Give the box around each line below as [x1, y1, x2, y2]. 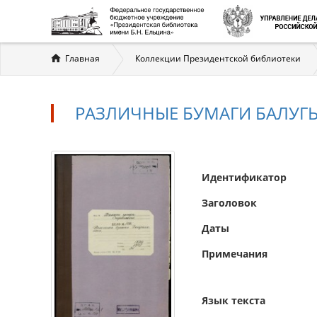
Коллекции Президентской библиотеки [135, 52, 301, 64]
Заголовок [202, 196, 257, 209]
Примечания [202, 247, 267, 260]
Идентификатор [202, 171, 287, 184]
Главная [65, 52, 100, 64]
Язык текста [202, 294, 265, 307]
